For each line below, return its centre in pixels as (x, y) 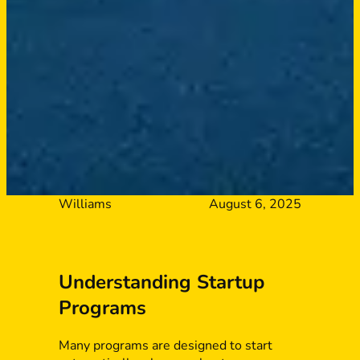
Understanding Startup (161, 282)
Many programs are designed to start (165, 346)
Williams (85, 205)
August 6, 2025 (256, 205)
